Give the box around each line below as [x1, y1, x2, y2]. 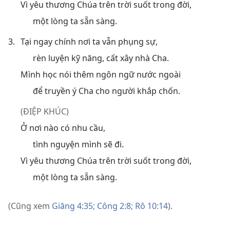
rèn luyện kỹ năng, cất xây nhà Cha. [33, 52, 169, 64]
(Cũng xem [8, 200, 52, 212]
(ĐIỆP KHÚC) [21, 105, 69, 117]
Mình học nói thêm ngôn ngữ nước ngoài [21, 68, 181, 80]
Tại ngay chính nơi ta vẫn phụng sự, [21, 35, 158, 47]
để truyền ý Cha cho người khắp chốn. [33, 85, 180, 97]
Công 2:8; [95, 200, 133, 212]
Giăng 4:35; [52, 200, 95, 212]
